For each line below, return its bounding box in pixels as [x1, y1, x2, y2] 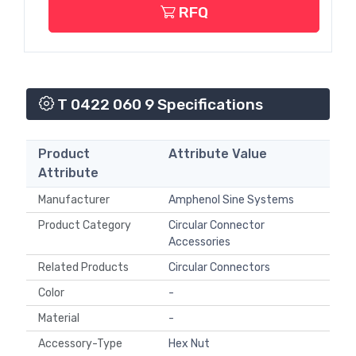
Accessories [168, 235, 230, 250]
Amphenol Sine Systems [168, 193, 294, 207]
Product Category [38, 219, 131, 233]
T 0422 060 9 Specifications [54, 95, 263, 114]
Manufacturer [38, 193, 110, 207]
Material [38, 311, 84, 326]
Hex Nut [168, 337, 210, 351]
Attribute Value [168, 146, 267, 162]
